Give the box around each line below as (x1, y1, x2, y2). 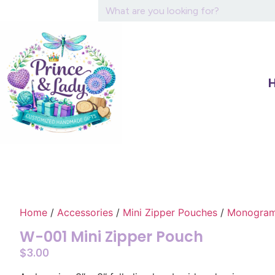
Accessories (57, 206, 113, 219)
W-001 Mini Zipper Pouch (20, 227, 203, 247)
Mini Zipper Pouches (123, 206, 217, 219)
